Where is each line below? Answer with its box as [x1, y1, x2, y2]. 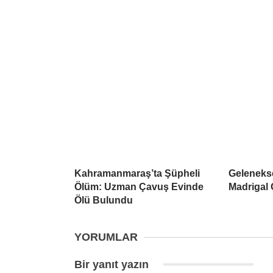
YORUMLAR [74, 231, 138, 244]
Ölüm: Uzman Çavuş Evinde [74, 182, 204, 193]
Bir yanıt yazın [74, 258, 152, 271]
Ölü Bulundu [74, 195, 133, 206]
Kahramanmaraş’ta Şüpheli [74, 168, 200, 179]
